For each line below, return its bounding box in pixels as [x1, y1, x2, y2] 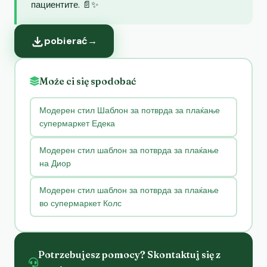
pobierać [44, 34, 88, 47]
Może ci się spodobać [39, 74, 136, 87]
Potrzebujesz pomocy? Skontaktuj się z [38, 248, 221, 260]
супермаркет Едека [39, 118, 115, 129]
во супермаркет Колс [39, 198, 122, 209]
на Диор [39, 158, 71, 169]
